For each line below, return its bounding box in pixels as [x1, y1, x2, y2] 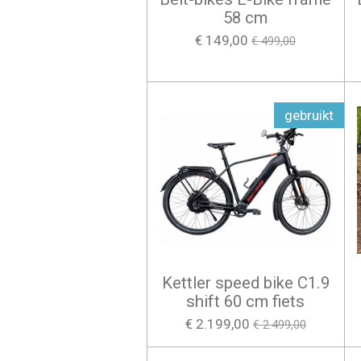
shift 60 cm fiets [186, 292, 305, 312]
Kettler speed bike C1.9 [161, 273, 330, 293]
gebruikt [284, 106, 334, 123]
